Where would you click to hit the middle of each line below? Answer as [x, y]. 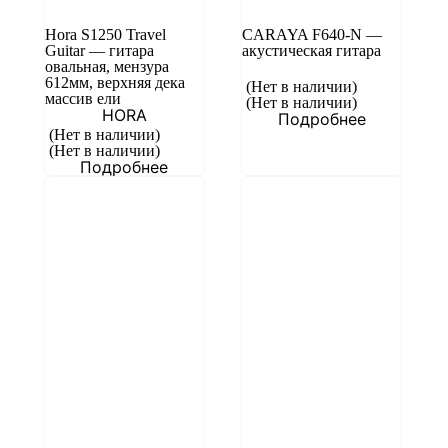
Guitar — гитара [99, 50]
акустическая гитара [311, 50]
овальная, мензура [106, 66]
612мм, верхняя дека [114, 82]
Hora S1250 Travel [105, 34]
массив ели [82, 98]
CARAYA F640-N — [311, 34]
